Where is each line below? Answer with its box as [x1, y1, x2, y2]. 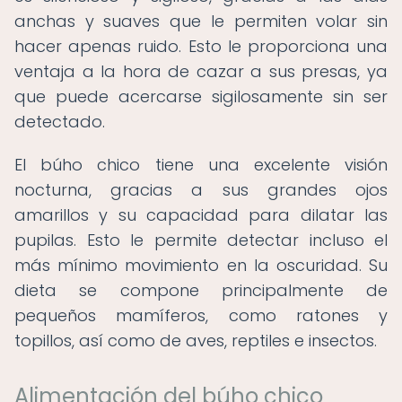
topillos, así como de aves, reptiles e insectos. [14, 329, 377, 352]
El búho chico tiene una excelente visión [14, 153, 388, 176]
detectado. [14, 110, 105, 133]
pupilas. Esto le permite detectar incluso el [14, 229, 388, 251]
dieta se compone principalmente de [14, 279, 388, 301]
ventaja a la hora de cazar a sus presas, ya [14, 60, 388, 83]
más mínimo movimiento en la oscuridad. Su [14, 254, 388, 276]
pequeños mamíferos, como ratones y [14, 304, 388, 327]
